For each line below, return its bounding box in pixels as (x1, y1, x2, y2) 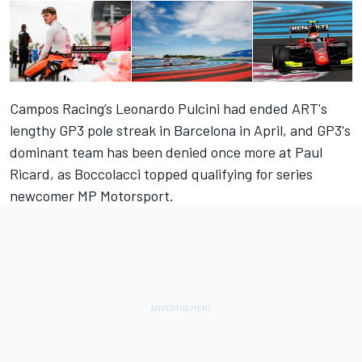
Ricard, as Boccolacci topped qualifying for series (10, 165, 313, 183)
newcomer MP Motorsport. (10, 187, 174, 205)
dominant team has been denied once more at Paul (10, 143, 322, 162)
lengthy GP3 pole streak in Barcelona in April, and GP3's (10, 121, 351, 140)
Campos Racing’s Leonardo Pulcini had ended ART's (10, 99, 327, 118)
